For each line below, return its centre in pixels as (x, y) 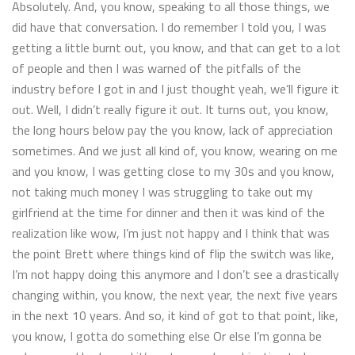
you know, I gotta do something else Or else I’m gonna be (167, 336)
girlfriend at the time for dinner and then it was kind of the (168, 212)
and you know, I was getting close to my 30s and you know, (173, 171)
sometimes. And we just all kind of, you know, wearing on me (175, 150)
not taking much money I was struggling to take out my (162, 191)
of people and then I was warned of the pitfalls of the (157, 68)
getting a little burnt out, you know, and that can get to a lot (176, 47)
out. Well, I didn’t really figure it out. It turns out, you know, (170, 109)
